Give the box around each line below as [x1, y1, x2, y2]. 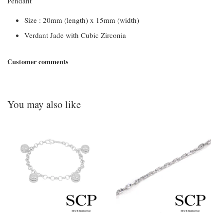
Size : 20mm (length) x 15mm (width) [24, 15, 139, 25]
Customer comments [7, 56, 69, 67]
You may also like [7, 97, 81, 111]
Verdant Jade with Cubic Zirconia [24, 30, 126, 40]
